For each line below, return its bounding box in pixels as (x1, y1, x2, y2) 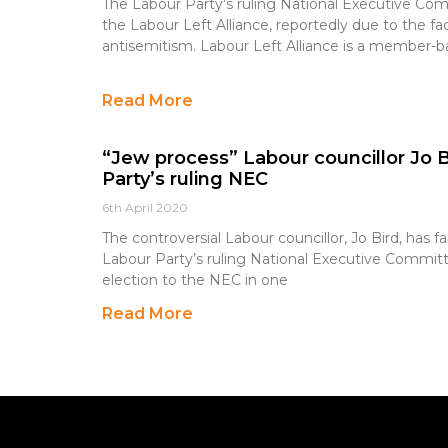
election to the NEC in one (102, 271, 288, 289)
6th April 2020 (102, 200, 188, 215)
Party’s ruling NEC (102, 168, 268, 190)
